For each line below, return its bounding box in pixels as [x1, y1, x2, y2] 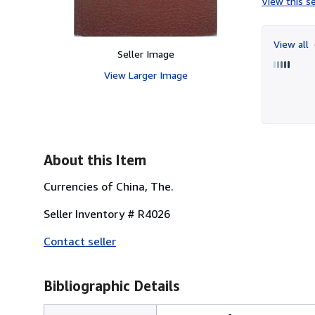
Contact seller [44, 233, 116, 248]
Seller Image [117, 47, 174, 60]
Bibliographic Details [44, 277, 179, 294]
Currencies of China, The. [44, 179, 174, 193]
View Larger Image [103, 68, 188, 81]
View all [274, 37, 311, 50]
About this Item [44, 151, 146, 168]
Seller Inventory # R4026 [44, 206, 170, 221]
